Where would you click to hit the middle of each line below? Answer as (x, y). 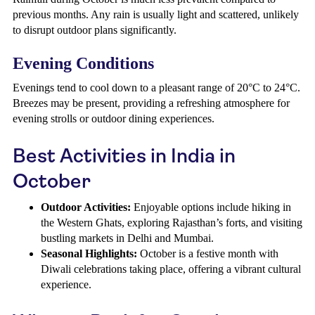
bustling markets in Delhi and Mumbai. (127, 238)
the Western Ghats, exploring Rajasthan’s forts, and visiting (172, 223)
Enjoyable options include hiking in (211, 207)
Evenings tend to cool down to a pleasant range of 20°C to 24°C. (156, 88)
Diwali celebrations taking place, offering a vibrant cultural (171, 269)
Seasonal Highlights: (89, 253)
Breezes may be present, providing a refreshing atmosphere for (151, 103)
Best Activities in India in (124, 156)
